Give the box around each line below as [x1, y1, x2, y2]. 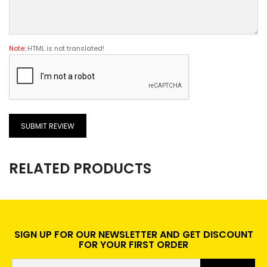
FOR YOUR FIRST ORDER [79, 238, 188, 252]
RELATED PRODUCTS [9, 159, 151, 179]
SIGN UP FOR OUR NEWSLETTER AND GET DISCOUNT [14, 228, 253, 242]
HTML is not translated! [26, 44, 104, 54]
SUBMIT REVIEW [21, 121, 74, 132]
